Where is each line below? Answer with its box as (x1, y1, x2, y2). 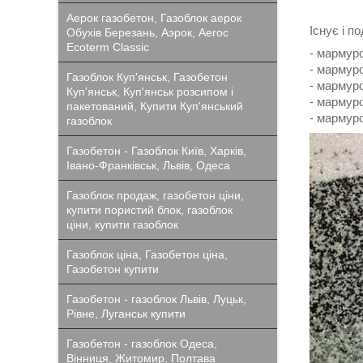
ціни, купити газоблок (66, 218, 178, 231)
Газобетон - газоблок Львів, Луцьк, (66, 293, 246, 305)
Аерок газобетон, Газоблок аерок (66, 11, 241, 24)
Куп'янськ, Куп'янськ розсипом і (66, 85, 233, 98)
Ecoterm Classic (66, 41, 149, 53)
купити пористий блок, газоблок (66, 203, 233, 216)
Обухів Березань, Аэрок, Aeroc (66, 26, 228, 39)
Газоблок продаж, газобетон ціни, (66, 189, 244, 202)
